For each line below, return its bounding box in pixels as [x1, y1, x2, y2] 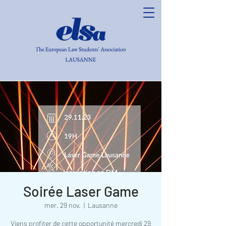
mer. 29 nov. [44, 201, 81, 209]
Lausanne [87, 201, 118, 209]
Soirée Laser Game [23, 183, 139, 200]
